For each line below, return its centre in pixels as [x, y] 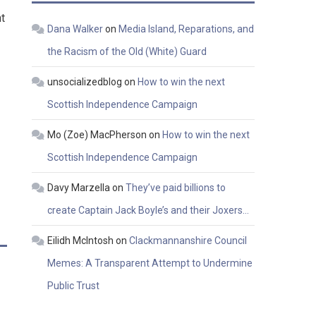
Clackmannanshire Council [188, 241]
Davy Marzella [79, 188]
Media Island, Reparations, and [187, 29]
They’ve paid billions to [176, 188]
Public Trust [74, 286]
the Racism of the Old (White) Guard [127, 52]
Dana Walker [75, 29]
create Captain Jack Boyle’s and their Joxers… [148, 211]
